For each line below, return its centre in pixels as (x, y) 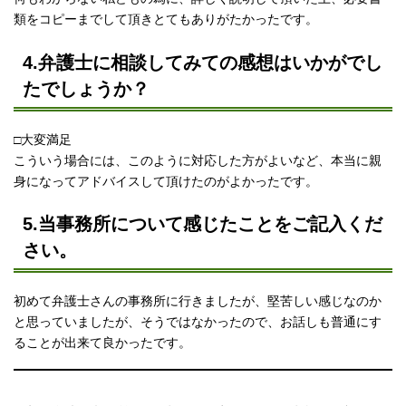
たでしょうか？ (86, 88)
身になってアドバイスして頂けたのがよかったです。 (166, 181)
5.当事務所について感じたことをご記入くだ (202, 224)
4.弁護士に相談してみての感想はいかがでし (202, 62)
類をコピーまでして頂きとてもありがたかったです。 (166, 19)
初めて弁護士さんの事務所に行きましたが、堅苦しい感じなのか (198, 301)
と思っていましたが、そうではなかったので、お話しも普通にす (198, 322)
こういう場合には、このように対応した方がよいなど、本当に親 (198, 160)
